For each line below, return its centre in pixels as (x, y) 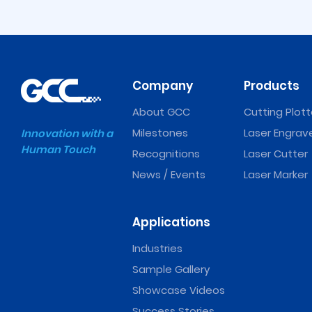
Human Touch (58, 150)
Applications (171, 223)
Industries (157, 249)
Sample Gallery (171, 270)
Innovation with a (67, 134)
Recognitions (166, 154)
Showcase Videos (179, 290)
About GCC (161, 112)
